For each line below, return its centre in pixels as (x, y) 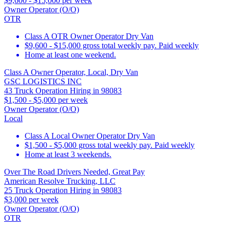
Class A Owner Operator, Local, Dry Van (71, 72)
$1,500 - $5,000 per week (46, 100)
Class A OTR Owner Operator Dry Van (89, 36)
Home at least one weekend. (70, 54)
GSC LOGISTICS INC (43, 81)
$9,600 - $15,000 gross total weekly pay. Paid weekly (112, 45)
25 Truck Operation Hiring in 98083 (63, 190)
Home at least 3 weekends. (68, 154)
